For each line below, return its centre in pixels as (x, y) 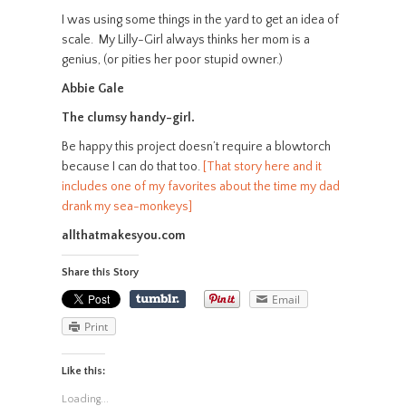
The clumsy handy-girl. (128, 118)
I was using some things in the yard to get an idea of (200, 20)
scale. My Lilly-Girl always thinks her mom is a (185, 40)
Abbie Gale (92, 89)
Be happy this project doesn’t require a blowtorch (196, 147)
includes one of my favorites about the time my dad (200, 187)
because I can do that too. (132, 167)
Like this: (83, 371)
